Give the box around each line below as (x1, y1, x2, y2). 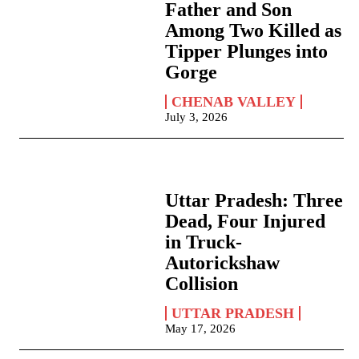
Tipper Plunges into (165, 41, 329, 63)
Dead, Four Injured (165, 211, 326, 232)
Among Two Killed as (165, 20, 342, 42)
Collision (165, 273, 239, 295)
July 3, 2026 (165, 111, 228, 124)
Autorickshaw (165, 252, 280, 274)
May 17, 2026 (165, 322, 236, 336)
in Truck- (165, 232, 243, 253)
